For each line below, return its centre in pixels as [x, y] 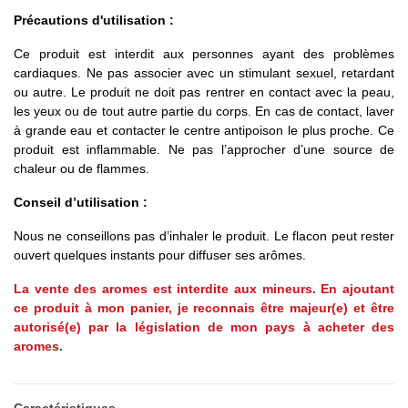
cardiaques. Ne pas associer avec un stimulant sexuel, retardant [204, 73]
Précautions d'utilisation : [96, 20]
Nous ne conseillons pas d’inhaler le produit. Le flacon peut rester [204, 236]
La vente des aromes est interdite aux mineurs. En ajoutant [204, 289]
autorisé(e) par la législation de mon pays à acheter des [204, 327]
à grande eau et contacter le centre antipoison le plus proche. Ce [204, 131]
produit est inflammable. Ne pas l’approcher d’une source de [204, 150]
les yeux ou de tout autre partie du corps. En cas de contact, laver [204, 112]
